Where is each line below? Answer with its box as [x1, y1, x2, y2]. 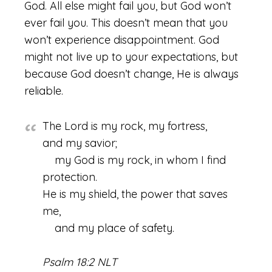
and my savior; [42, 136, 117, 150]
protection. [42, 170, 97, 184]
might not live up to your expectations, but [24, 50, 238, 64]
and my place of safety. [42, 221, 174, 235]
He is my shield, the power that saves [42, 187, 228, 201]
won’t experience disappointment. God [24, 33, 219, 47]
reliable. [24, 84, 63, 98]
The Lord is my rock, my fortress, [42, 119, 207, 133]
